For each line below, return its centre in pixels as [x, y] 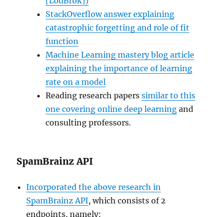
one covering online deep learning [111, 109]
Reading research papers [94, 95]
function [62, 41]
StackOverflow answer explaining [110, 14]
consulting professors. [88, 122]
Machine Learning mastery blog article [120, 54]
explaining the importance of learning [119, 68]
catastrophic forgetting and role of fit [118, 27]
